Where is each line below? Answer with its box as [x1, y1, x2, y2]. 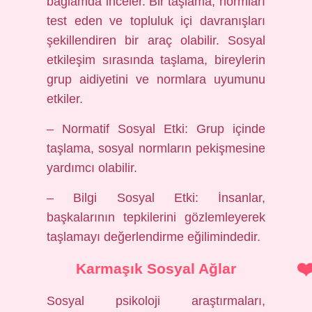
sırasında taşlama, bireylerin [95, 53, 265, 67]
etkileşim [47, 53, 96, 67]
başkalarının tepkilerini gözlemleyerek [47, 210, 265, 224]
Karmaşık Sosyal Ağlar [76, 260, 236, 276]
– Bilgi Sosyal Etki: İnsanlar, [47, 191, 265, 205]
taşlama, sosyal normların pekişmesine [47, 141, 265, 155]
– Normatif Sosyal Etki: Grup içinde [47, 122, 265, 136]
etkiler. [47, 92, 84, 106]
